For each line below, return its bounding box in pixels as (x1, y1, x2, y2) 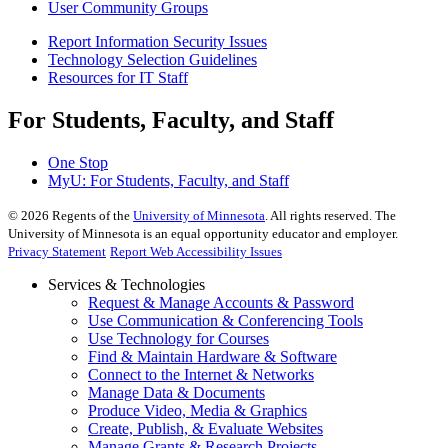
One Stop (48, 153, 108, 171)
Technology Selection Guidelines (48, 50, 257, 68)
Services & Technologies (48, 275, 205, 293)
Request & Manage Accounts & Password (88, 293, 354, 311)
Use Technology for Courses (88, 329, 269, 347)
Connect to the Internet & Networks (88, 365, 314, 383)
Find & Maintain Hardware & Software (88, 347, 337, 365)
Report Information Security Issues (48, 32, 267, 50)
